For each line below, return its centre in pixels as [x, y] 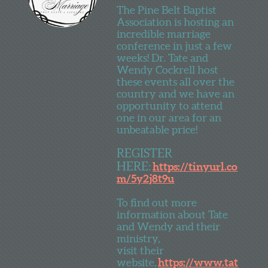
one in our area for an [169, 117]
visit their [141, 250]
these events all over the [176, 81]
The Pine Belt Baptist [167, 10]
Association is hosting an [176, 22]
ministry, [139, 238]
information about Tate [173, 214]
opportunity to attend [170, 105]
